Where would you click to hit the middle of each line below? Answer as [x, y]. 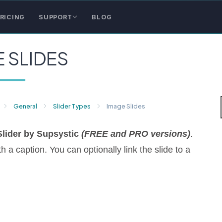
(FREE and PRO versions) [136, 134]
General [26, 106]
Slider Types [72, 106]
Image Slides [126, 106]
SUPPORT [55, 17]
